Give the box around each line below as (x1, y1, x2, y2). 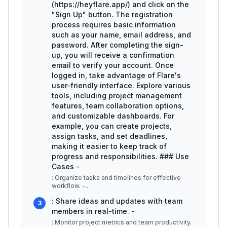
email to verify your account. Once (52, 61, 174, 69)
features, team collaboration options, (52, 101, 184, 110)
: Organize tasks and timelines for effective (52, 174, 181, 181)
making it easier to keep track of (52, 142, 167, 150)
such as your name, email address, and (52, 30, 191, 39)
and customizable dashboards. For (52, 111, 174, 120)
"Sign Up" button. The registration (52, 10, 173, 19)
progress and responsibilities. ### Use (52, 152, 189, 161)
